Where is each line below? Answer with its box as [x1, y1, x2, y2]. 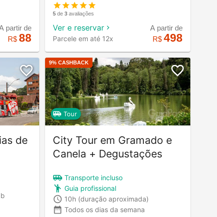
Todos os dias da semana [64, 205, 145, 214]
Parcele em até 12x [53, 34, 113, 43]
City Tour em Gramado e [53, 133, 172, 146]
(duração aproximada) [78, 195, 149, 203]
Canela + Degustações [53, 147, 162, 160]
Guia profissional [64, 184, 116, 193]
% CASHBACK [52, 59, 89, 65]
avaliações [69, 10, 94, 16]
